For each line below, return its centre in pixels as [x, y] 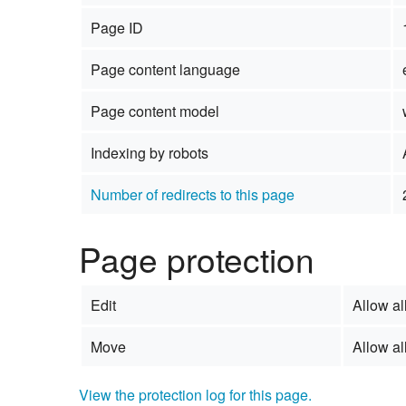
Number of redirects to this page [192, 195]
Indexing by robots [149, 153]
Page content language [165, 70]
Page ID [116, 28]
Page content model [155, 111]
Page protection [197, 259]
